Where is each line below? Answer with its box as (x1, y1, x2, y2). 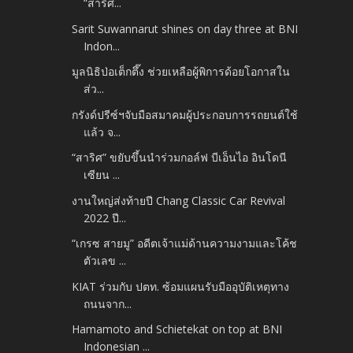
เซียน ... (84, 167, 121, 183)
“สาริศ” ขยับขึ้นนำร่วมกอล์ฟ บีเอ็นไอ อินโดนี (72, 150, 288, 165)
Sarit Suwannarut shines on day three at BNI (72, 20, 299, 36)
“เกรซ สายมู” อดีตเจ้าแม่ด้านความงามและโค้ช (72, 236, 298, 251)
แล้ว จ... (84, 124, 121, 139)
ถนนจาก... (84, 295, 132, 311)
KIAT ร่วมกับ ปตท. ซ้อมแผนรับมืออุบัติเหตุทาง (72, 278, 290, 294)
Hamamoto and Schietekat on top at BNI (72, 321, 283, 337)
